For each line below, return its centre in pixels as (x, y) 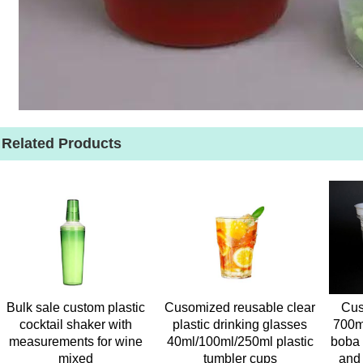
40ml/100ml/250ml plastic (240, 342)
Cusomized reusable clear (240, 307)
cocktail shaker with (75, 325)
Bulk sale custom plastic (75, 307)
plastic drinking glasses (240, 325)
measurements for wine (75, 342)
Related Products (62, 143)
